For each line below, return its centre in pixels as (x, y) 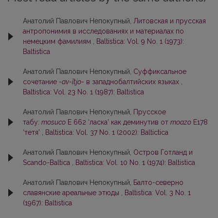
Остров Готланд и (163, 152)
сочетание (41, 82)
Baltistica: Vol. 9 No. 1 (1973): (140, 41)
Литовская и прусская (170, 21)
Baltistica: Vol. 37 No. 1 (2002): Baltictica (107, 132)
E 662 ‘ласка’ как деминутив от (118, 122)
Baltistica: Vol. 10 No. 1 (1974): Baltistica (135, 162)
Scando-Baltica (47, 162)
